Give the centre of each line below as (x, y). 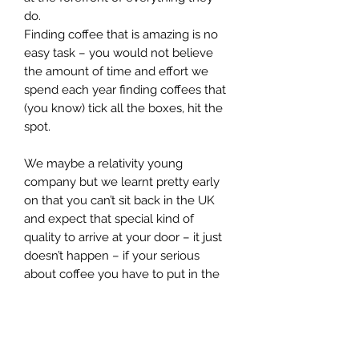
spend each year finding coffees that (125, 89)
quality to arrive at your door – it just (123, 237)
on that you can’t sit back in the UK (119, 200)
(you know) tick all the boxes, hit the (123, 108)
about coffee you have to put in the (122, 274)
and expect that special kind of (109, 218)
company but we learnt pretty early (122, 182)
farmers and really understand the (118, 311)
